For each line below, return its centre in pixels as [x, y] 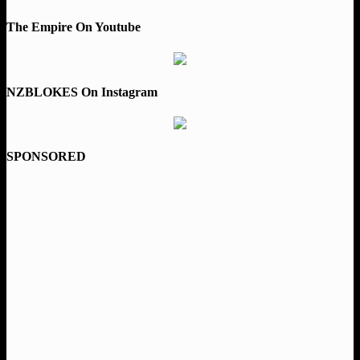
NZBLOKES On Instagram [82, 92]
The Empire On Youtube [74, 27]
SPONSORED [46, 157]
